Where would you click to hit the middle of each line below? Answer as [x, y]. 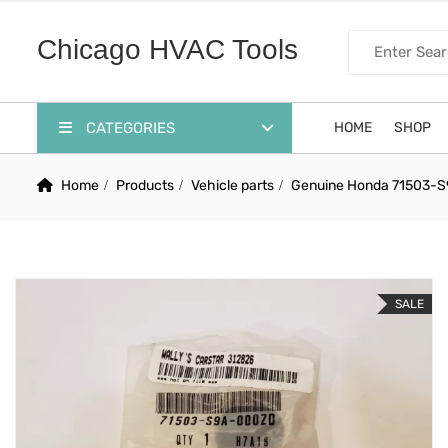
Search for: [383, 40]
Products [145, 185]
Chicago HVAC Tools [167, 49]
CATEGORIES [128, 128]
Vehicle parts [232, 185]
